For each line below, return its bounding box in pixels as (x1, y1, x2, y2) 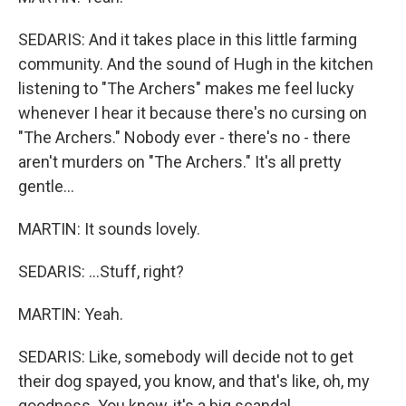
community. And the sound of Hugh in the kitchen (18, 54, 373, 73)
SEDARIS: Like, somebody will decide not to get (18, 347, 353, 366)
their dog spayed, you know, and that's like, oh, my (18, 372, 370, 391)
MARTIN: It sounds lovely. (18, 219, 200, 238)
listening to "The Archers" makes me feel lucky (18, 79, 354, 98)
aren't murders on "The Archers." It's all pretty (18, 152, 342, 171)
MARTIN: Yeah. (18, 304, 123, 324)
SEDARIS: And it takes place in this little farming (18, 30, 357, 49)
